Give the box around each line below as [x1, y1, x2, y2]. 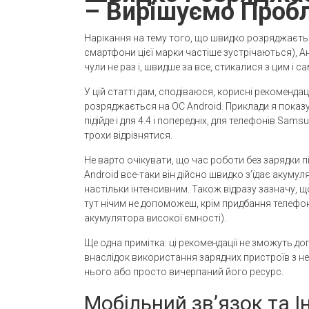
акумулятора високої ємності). [84, 212, 226, 223]
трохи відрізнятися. [84, 130, 172, 141]
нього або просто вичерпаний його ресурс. [84, 266, 283, 277]
